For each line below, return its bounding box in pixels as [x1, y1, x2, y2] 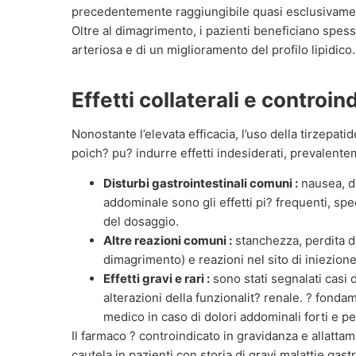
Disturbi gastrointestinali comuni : [103, 176, 298, 192]
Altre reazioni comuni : [103, 233, 232, 249]
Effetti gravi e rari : [103, 271, 210, 287]
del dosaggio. [103, 214, 179, 230]
